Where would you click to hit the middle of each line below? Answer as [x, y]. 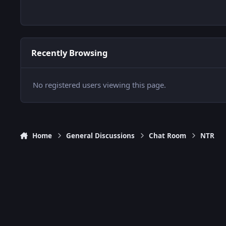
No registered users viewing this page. [99, 85]
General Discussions [101, 136]
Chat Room [168, 136]
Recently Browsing [69, 53]
